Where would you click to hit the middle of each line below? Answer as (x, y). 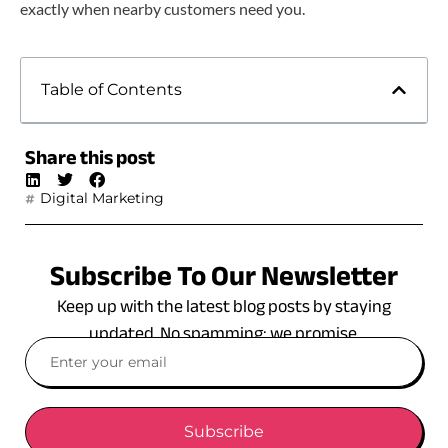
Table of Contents (111, 90)
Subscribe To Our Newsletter (224, 276)
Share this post (90, 158)
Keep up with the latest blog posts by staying (224, 306)
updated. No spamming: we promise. (224, 333)
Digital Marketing (102, 198)
